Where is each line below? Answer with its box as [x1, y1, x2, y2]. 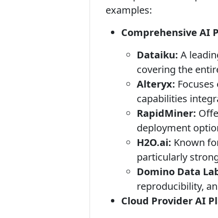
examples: [106, 3, 152, 17]
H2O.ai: [137, 136, 171, 149]
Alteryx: [137, 77, 175, 91]
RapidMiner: [137, 107, 196, 120]
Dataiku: [137, 48, 178, 61]
